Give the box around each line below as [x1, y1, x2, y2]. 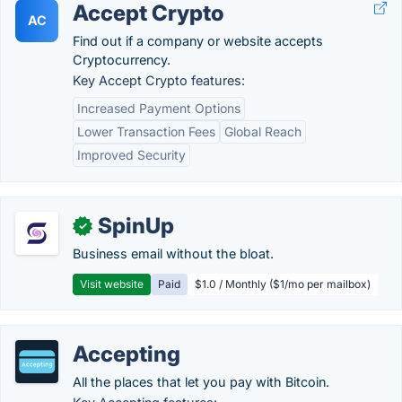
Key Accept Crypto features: [73, 73, 245, 88]
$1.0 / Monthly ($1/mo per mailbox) [195, 277, 371, 291]
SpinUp [98, 213, 174, 239]
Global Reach [224, 124, 301, 139]
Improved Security [77, 147, 186, 162]
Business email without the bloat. [73, 246, 274, 261]
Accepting [73, 341, 180, 367]
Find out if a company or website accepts [73, 33, 323, 48]
